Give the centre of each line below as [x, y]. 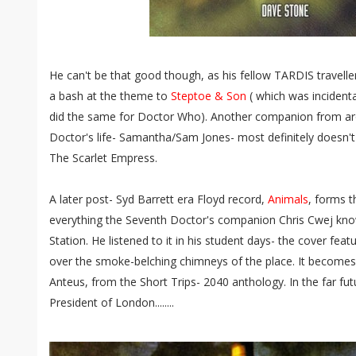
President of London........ [112, 302]
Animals [288, 199]
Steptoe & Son [209, 96]
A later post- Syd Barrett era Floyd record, [159, 199]
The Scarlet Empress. [103, 158]
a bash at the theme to [110, 96]
